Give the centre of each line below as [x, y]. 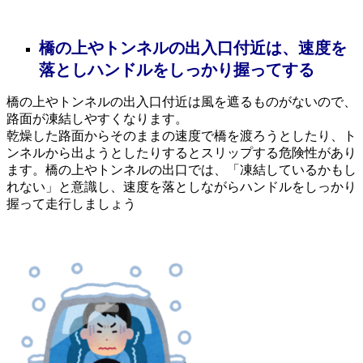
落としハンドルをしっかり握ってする [177, 69]
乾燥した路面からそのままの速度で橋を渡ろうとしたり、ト [181, 135]
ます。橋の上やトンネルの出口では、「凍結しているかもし [181, 169]
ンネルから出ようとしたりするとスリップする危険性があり [181, 152]
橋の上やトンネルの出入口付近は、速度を [193, 47]
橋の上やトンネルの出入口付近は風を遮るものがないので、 [181, 101]
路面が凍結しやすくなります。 [97, 118]
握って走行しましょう [71, 203]
